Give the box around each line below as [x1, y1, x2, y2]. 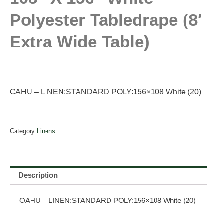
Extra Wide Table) [10, 32, 150, 51]
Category [10, 127, 35, 135]
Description [18, 171, 58, 179]
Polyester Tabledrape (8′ [10, 10, 201, 30]
